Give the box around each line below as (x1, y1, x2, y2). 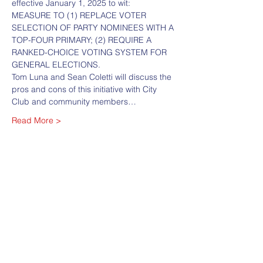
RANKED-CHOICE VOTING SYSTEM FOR (12, 47, 169, 58)
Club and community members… (12, 96, 136, 107)
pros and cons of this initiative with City (12, 84, 159, 95)
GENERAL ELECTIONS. (12, 59, 100, 70)
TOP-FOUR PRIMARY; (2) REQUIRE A (12, 35, 154, 45)
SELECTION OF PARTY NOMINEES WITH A (12, 22, 176, 33)
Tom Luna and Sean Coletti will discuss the (12, 72, 174, 82)
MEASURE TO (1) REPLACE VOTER (12, 10, 149, 21)
